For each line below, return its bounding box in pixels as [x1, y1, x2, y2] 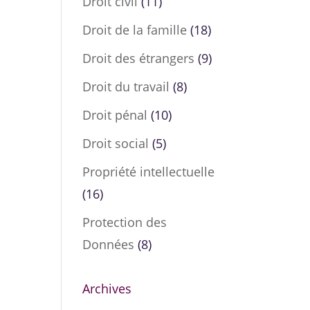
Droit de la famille [82, 21, 188, 38]
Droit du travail [82, 78, 170, 95]
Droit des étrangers [82, 50, 195, 66]
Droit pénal [82, 107, 148, 123]
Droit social [82, 135, 149, 152]
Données [82, 236, 135, 253]
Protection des [82, 214, 167, 230]
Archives [82, 280, 132, 297]
